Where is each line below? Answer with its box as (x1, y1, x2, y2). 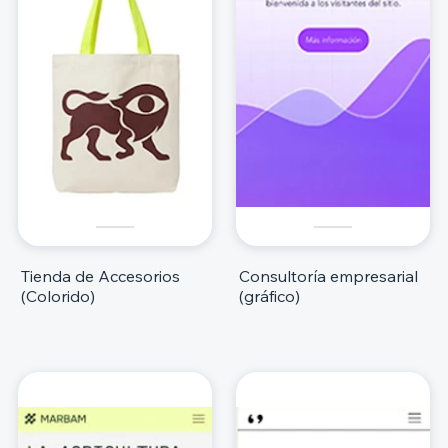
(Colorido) (21, 285, 95, 306)
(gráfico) (239, 285, 300, 306)
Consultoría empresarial (239, 265, 418, 286)
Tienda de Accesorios (21, 265, 180, 286)
